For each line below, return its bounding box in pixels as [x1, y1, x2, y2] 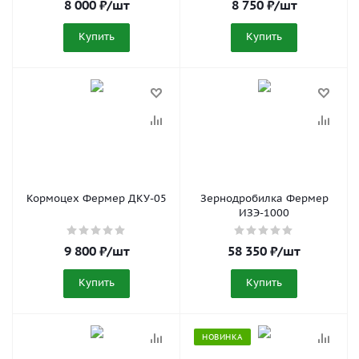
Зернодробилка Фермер [200, 192, 329, 205]
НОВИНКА [202, 332, 243, 342]
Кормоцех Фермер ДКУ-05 [26, 192, 167, 205]
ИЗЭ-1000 [239, 206, 289, 220]
